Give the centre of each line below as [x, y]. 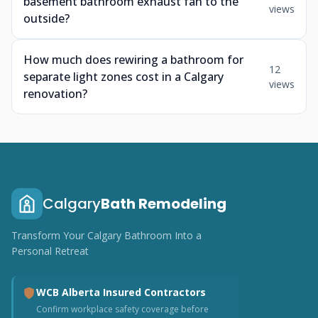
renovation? [55, 94]
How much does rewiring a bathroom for [133, 60]
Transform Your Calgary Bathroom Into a [106, 235]
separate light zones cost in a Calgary [124, 77]
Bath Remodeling [164, 204]
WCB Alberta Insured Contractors [121, 292]
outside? [46, 18]
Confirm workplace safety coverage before [122, 309]
